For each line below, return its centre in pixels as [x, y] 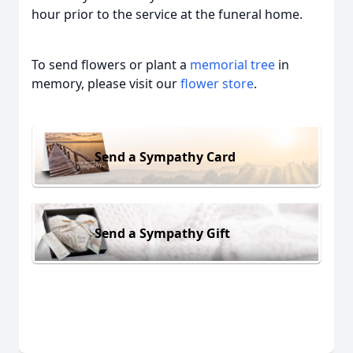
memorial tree [232, 65]
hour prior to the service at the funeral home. [167, 14]
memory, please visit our [106, 84]
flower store [217, 84]
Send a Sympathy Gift [162, 233]
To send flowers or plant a [111, 65]
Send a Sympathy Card [165, 156]
